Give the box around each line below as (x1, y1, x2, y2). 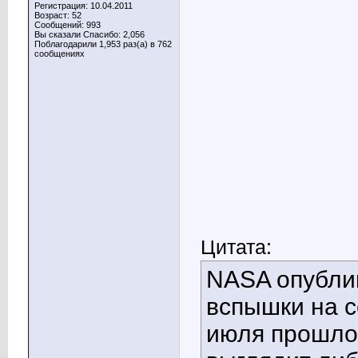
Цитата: (201, 236, 272, 259)
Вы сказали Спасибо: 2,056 (34, 30, 145, 39)
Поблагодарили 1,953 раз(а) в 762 (34, 39, 172, 49)
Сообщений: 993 (34, 20, 101, 30)
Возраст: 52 (34, 10, 82, 20)
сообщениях (34, 49, 85, 58)
